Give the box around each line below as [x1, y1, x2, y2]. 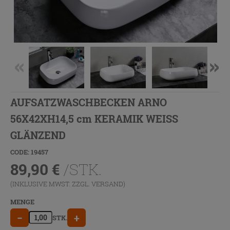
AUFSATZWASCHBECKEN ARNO [10, 95, 167, 109]
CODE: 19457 [10, 147, 48, 157]
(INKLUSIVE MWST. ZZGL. [10, 179, 91, 188]
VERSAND [91, 179, 123, 188]
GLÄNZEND [10, 128, 66, 142]
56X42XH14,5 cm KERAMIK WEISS [10, 111, 178, 125]
